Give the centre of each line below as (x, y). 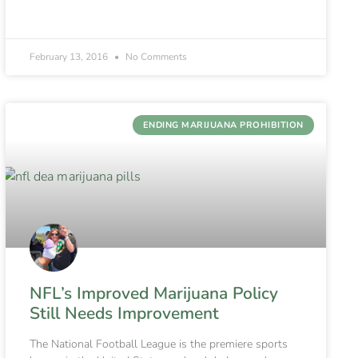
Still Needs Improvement (124, 313)
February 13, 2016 (70, 57)
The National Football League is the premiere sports (158, 344)
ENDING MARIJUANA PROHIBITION (223, 125)
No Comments (155, 57)
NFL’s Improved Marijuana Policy (153, 293)
